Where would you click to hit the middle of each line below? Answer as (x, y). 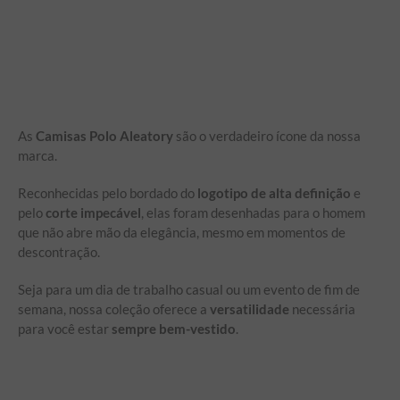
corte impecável (93, 212)
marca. (37, 155)
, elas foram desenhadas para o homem (253, 212)
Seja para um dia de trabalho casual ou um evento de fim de (189, 289)
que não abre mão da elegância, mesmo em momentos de (182, 232)
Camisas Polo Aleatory (104, 135)
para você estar (65, 328)
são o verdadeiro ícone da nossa (267, 135)
